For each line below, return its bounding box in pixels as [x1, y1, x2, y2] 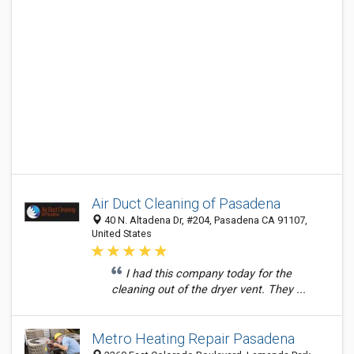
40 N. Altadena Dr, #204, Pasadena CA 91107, [102, 214, 307, 226]
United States [92, 228, 152, 239]
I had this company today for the [126, 267, 292, 281]
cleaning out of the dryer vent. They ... [111, 283, 306, 296]
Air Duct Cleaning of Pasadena [92, 195, 281, 212]
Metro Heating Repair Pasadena [92, 330, 295, 347]
